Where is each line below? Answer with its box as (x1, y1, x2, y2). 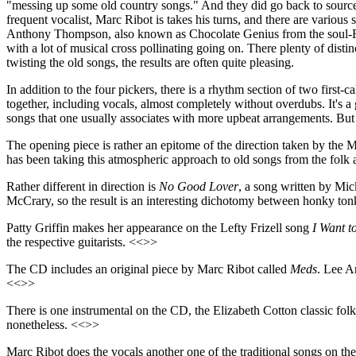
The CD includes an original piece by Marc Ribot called (6, 261, 290, 276)
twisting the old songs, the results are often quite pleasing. (6, 55, 294, 69)
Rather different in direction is (6, 179, 159, 193)
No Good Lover (159, 179, 238, 193)
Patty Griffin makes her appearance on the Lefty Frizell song (6, 220, 312, 234)
